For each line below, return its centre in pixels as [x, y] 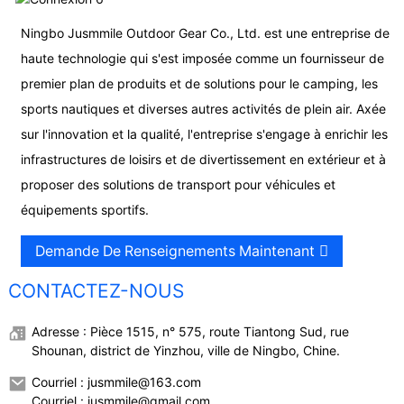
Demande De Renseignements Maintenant [174, 251]
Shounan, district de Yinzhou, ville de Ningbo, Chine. [185, 351]
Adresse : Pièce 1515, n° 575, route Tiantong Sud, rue [190, 332]
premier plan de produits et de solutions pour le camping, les [199, 83]
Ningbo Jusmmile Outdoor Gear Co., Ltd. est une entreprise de [205, 32]
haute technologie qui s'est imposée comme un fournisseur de [202, 58]
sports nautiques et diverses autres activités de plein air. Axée [203, 108]
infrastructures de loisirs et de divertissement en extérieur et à [203, 159]
